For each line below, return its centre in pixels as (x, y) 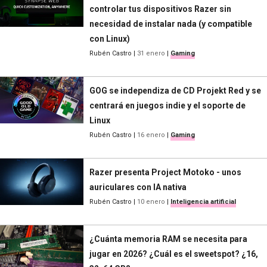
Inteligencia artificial (203, 201)
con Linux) (110, 38)
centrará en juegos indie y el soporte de (167, 105)
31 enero (151, 53)
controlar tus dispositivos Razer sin (160, 9)
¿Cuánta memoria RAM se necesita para (168, 239)
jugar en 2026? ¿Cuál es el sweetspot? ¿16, (174, 254)
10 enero (151, 201)
